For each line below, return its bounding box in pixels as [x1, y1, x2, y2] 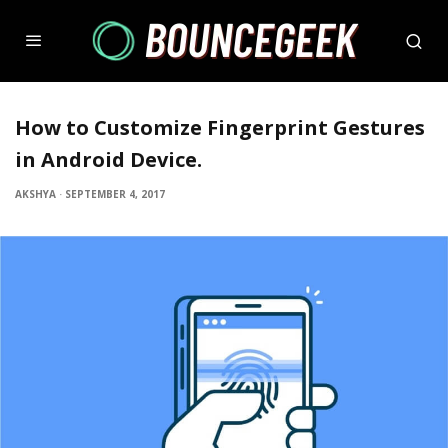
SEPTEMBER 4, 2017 [65, 187, 165, 201]
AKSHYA [15, 187, 56, 201]
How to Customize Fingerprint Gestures [15, 114, 425, 141]
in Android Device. [15, 146, 202, 173]
